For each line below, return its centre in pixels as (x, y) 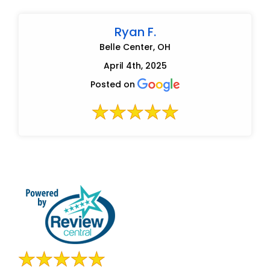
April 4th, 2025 (135, 65)
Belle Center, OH (135, 47)
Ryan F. (135, 32)
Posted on (114, 84)
